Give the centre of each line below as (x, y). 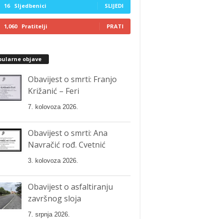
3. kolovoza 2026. (53, 160)
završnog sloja (54, 198)
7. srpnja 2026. (49, 214)
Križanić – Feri (53, 91)
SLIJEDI (114, 5)
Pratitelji (34, 26)
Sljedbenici (30, 5)
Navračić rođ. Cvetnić (66, 144)
